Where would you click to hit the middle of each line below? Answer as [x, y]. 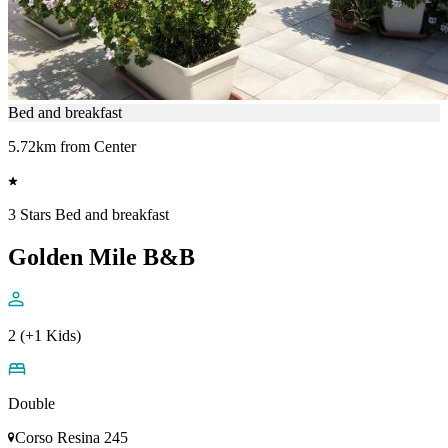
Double [31, 403]
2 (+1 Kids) [44, 335]
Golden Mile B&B [101, 257]
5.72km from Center [72, 147]
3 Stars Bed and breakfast [88, 215]
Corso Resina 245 [71, 437]
